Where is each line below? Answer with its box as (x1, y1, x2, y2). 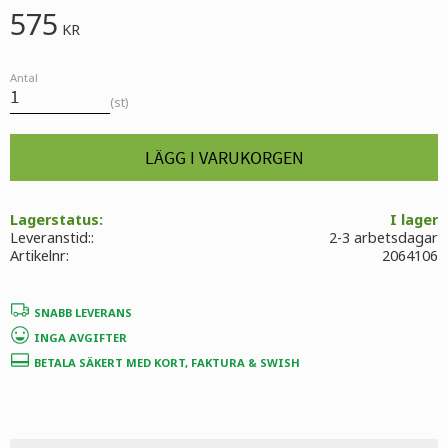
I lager (389, 210, 438, 230)
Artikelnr (10, 246, 66, 266)
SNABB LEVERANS (34, 304, 132, 320)
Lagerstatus (10, 210, 99, 230)
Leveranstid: (10, 228, 91, 248)
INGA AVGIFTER (34, 329, 127, 345)
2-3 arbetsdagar (328, 228, 438, 248)
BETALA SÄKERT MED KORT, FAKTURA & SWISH (34, 354, 300, 370)
